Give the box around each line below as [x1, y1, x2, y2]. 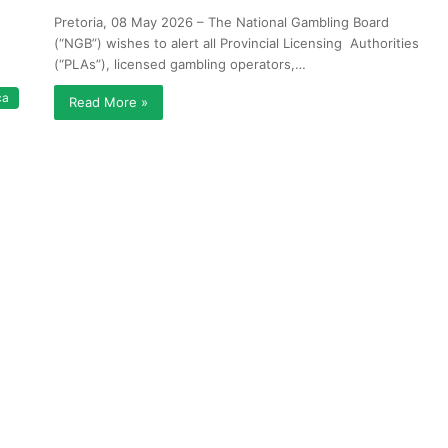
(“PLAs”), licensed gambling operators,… [54, 56, 306, 72]
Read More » [69, 94, 148, 110]
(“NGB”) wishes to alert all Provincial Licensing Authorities [54, 35, 419, 51]
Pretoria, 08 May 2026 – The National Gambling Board [54, 14, 389, 30]
